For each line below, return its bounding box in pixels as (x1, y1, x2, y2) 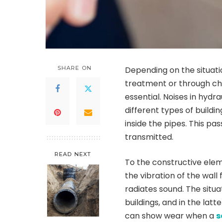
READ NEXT (55, 150, 91, 158)
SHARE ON (57, 64, 92, 71)
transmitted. (125, 131, 173, 143)
